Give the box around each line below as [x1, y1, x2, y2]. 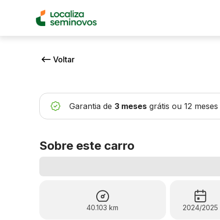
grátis [149, 101, 169, 111]
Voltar [53, 55, 75, 64]
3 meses [114, 101, 147, 111]
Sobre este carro [39, 138, 135, 153]
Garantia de [69, 101, 112, 111]
